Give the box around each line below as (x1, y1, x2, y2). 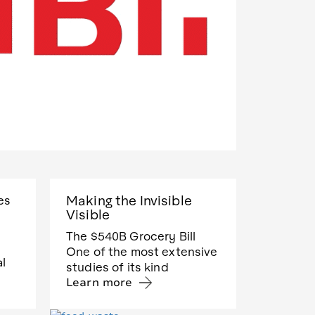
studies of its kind (66, 259, 169, 275)
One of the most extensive (66, 244, 218, 259)
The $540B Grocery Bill (66, 229, 196, 244)
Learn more (66, 275, 133, 291)
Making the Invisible (66, 191, 192, 209)
